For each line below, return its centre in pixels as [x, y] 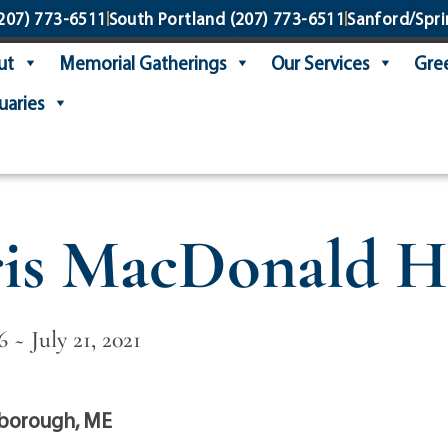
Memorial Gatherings [143, 63]
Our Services [320, 63]
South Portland [167, 18]
